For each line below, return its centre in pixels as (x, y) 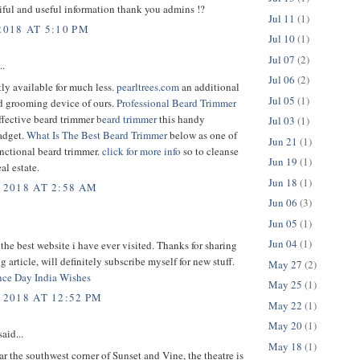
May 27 (285, 264)
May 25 (285, 285)
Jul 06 (282, 80)
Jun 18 (283, 182)
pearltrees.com (148, 86)
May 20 (285, 326)
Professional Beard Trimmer (176, 102)
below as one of (202, 135)
